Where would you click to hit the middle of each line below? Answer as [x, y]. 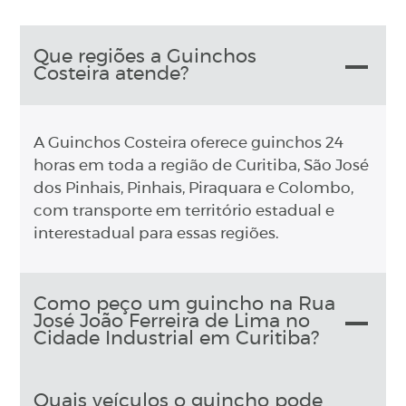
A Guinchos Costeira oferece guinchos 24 [189, 144]
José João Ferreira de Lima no [172, 322]
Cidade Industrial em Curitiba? [177, 339]
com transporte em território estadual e [184, 212]
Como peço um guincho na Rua [185, 304]
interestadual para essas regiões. [157, 234]
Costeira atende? [111, 74]
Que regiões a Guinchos [145, 57]
